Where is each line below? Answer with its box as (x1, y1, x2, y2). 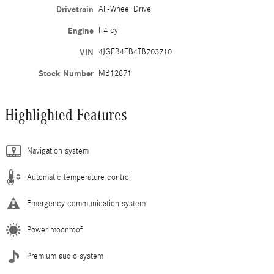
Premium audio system (27, 251, 103, 262)
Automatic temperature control (27, 172, 131, 183)
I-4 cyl (98, 26, 120, 36)
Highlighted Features (5, 106, 127, 125)
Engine (68, 26, 94, 37)
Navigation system (27, 146, 89, 157)
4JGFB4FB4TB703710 (98, 47, 172, 57)
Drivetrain (56, 4, 94, 15)
